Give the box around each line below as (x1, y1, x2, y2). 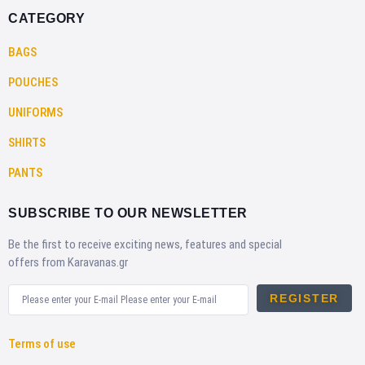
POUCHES (8, 74, 58, 90)
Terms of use (8, 336, 76, 351)
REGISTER (270, 291, 339, 305)
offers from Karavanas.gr (8, 254, 128, 270)
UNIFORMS (8, 104, 63, 120)
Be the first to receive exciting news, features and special (8, 236, 282, 252)
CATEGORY (8, 11, 85, 25)
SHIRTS (8, 134, 46, 150)
